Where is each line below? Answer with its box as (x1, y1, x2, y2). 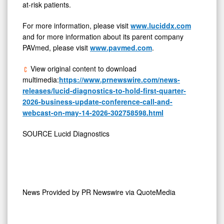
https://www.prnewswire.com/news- (59, 74, 180, 84)
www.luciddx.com (130, 20, 191, 30)
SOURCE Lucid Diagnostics (22, 128, 109, 138)
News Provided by (22, 186, 81, 197)
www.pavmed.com (90, 42, 152, 52)
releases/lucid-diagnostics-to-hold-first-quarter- (22, 85, 186, 95)
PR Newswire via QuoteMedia (81, 186, 175, 197)
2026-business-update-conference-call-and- (22, 96, 172, 106)
